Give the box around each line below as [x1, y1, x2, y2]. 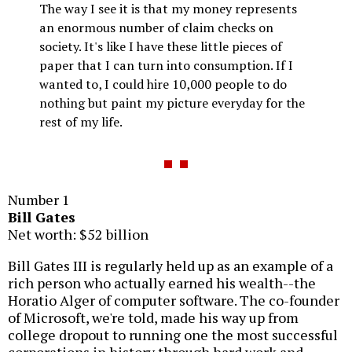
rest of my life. [39, 113, 123, 131]
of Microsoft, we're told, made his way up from [8, 307, 299, 327]
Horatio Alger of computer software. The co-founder [8, 290, 339, 310]
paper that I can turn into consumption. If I [39, 57, 293, 75]
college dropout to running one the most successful [8, 324, 338, 344]
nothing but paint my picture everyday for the [39, 94, 305, 112]
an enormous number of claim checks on [39, 19, 273, 37]
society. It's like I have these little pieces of [39, 38, 282, 56]
